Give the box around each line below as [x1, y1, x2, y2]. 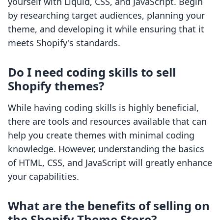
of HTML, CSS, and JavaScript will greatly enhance [8, 157, 212, 169]
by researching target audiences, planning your [8, 9, 205, 22]
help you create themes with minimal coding [8, 129, 194, 141]
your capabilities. [8, 170, 79, 183]
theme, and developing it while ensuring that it [8, 23, 204, 35]
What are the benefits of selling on [8, 197, 210, 214]
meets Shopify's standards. [8, 37, 120, 49]
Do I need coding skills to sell [8, 64, 176, 81]
